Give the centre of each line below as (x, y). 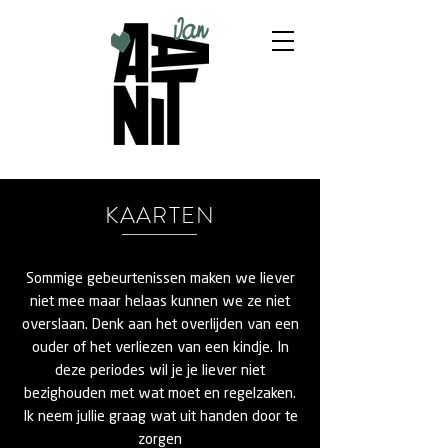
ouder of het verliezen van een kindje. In (160, 348)
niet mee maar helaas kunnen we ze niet (160, 302)
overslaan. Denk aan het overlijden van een (160, 325)
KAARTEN (160, 215)
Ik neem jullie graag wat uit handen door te (160, 417)
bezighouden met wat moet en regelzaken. (160, 394)
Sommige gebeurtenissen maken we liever (160, 279)
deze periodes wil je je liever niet (160, 371)
